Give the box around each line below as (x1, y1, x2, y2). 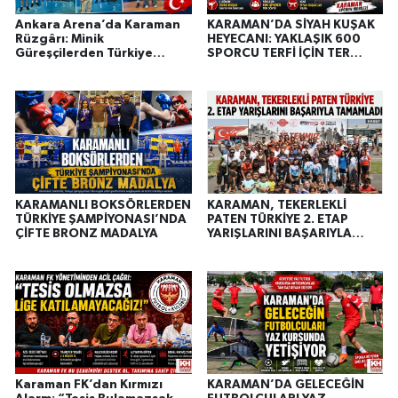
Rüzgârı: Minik (15, 33, 104, 46)
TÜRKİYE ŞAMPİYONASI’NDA (15, 212, 187, 226)
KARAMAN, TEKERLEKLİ (206, 198, 346, 211)
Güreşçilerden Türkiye (15, 47, 153, 60)
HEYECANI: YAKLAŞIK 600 (206, 33, 361, 46)
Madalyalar (15, 76, 86, 89)
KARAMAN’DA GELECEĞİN (206, 378, 364, 392)
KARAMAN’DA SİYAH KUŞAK (206, 19, 375, 32)
